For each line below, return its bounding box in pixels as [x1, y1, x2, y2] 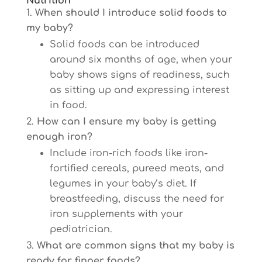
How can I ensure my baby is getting [36, 116, 216, 127]
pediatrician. [49, 224, 112, 235]
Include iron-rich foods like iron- [49, 148, 208, 158]
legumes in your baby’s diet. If [49, 178, 196, 189]
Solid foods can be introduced [49, 39, 199, 50]
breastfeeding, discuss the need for [49, 194, 224, 204]
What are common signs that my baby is [36, 240, 235, 251]
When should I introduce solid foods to [35, 8, 227, 18]
